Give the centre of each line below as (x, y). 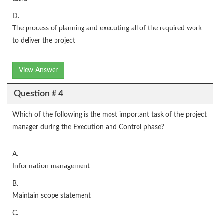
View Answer (38, 70)
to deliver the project (44, 41)
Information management (51, 166)
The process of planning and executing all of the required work (107, 28)
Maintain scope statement (52, 196)
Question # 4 (38, 94)
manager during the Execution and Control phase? (88, 127)
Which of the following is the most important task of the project (110, 115)
